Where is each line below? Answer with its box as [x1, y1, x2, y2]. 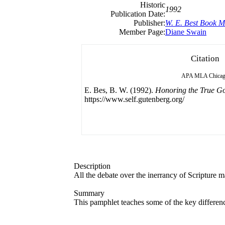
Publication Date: [110, 9, 165, 18]
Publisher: [134, 18, 165, 27]
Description [74, 161, 110, 170]
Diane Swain [165, 27, 206, 36]
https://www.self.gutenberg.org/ [84, 94, 184, 103]
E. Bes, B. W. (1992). [84, 85, 155, 94]
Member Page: [119, 27, 165, 36]
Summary [74, 188, 104, 197]
